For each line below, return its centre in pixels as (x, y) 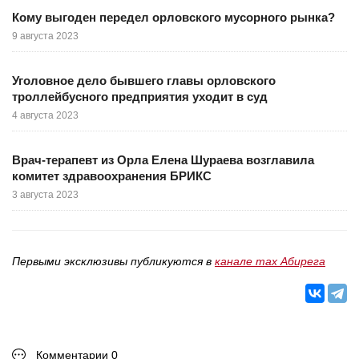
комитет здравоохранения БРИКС (112, 176)
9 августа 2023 (45, 36)
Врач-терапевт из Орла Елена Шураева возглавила (163, 160)
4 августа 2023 (45, 116)
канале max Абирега (270, 262)
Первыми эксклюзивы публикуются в (113, 262)
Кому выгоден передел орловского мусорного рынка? (173, 18)
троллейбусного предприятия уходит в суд (140, 97)
